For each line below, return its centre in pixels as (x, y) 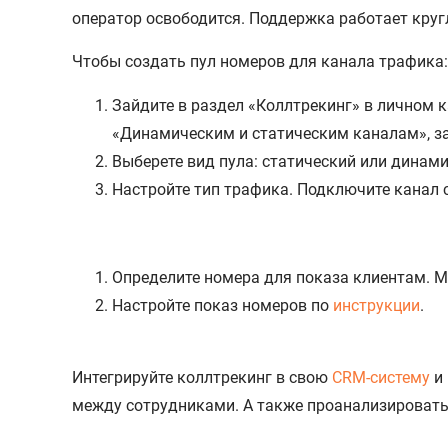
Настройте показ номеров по (222, 305)
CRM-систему (381, 377)
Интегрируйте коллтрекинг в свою (202, 377)
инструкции (376, 305)
